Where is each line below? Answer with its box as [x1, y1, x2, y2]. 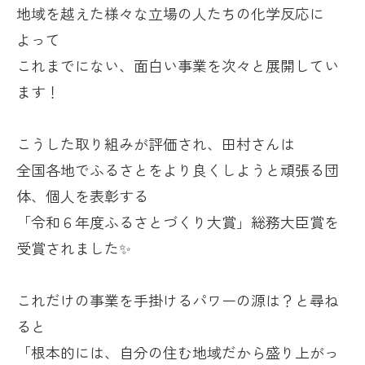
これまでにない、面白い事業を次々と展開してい [16, 55, 339, 77]
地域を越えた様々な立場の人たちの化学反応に [16, 2, 324, 24]
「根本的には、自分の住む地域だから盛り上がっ [16, 341, 339, 363]
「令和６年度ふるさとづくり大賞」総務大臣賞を [16, 211, 339, 233]
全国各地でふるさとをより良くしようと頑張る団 [16, 159, 339, 181]
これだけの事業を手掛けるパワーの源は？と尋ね [16, 289, 339, 311]
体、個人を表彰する [16, 185, 148, 207]
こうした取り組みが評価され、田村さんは [16, 133, 295, 155]
